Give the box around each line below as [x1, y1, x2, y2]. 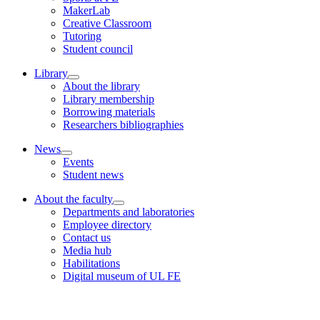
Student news [63, 169, 124, 181]
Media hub [63, 244, 111, 257]
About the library [63, 80, 140, 93]
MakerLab [63, 4, 110, 17]
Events [63, 156, 94, 169]
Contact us [63, 231, 111, 244]
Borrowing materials [63, 106, 155, 119]
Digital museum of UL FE [63, 270, 181, 283]
